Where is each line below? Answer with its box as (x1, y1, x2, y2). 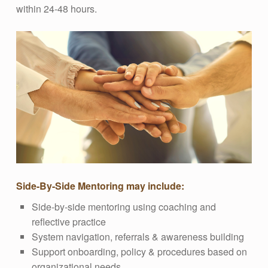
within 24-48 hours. (16, 1, 97, 16)
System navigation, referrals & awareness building (31, 230, 244, 244)
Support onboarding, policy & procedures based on (31, 245, 247, 259)
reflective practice (31, 215, 106, 229)
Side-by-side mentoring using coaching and (31, 200, 216, 214)
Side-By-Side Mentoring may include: (16, 179, 184, 193)
